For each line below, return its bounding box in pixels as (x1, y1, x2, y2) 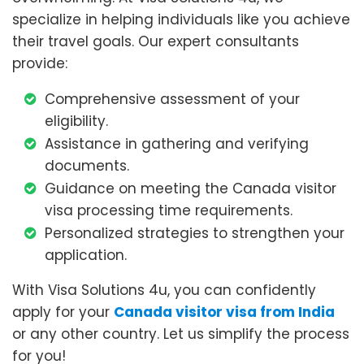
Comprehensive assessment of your (45, 89, 300, 110)
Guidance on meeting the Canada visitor (45, 179, 336, 199)
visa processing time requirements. (45, 201, 292, 221)
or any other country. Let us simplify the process (12, 324, 349, 344)
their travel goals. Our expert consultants (12, 32, 299, 52)
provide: (12, 54, 67, 74)
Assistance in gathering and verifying (45, 134, 309, 154)
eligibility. (45, 111, 108, 132)
